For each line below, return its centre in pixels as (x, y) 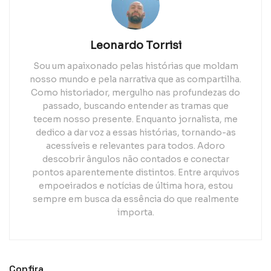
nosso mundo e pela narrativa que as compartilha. (135, 79)
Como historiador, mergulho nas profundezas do (135, 92)
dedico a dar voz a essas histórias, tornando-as (135, 132)
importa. (135, 212)
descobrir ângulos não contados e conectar (135, 159)
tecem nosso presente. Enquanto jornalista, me (135, 119)
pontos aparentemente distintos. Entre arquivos (135, 172)
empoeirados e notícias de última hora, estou (135, 185)
